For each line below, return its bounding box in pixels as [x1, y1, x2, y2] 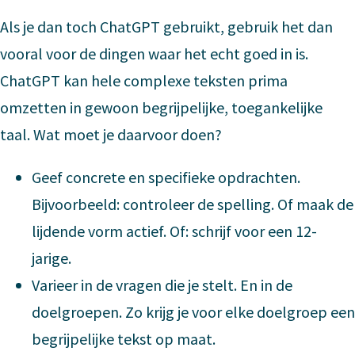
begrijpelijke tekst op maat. [32, 328, 216, 349]
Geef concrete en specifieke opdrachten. [32, 166, 300, 187]
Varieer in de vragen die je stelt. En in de [32, 274, 292, 295]
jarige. [32, 247, 71, 268]
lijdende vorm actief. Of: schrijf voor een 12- [32, 220, 317, 241]
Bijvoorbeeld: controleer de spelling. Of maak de [32, 193, 353, 214]
